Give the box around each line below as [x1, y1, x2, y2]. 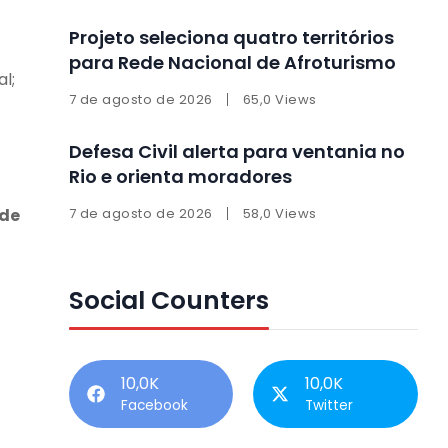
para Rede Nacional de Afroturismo [68, 49, 396, 75]
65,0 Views [242, 89, 317, 109]
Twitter [305, 395, 354, 415]
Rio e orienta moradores [68, 163, 292, 189]
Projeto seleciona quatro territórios [68, 24, 394, 50]
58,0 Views [242, 203, 317, 223]
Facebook [120, 395, 188, 415]
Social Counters [68, 282, 269, 318]
